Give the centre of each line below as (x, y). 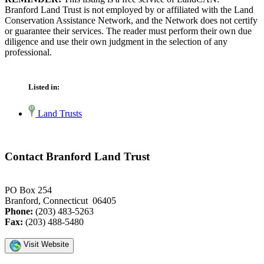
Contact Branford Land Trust (77, 157)
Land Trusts (59, 114)
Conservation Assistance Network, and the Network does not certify (131, 21)
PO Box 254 (28, 190)
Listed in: (44, 87)
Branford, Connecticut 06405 (60, 200)
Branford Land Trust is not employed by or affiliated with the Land (129, 10)
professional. (28, 52)
